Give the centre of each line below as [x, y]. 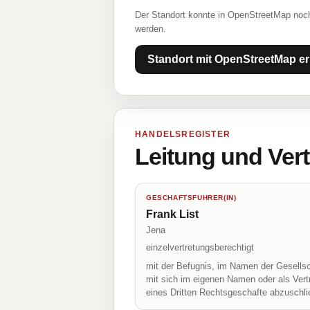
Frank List [172, 214]
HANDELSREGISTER [183, 134]
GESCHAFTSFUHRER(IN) [191, 198]
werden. [151, 29]
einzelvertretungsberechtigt [200, 247]
